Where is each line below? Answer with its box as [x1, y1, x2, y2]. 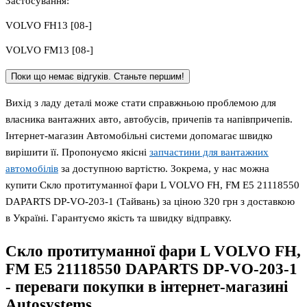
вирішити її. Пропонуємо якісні [5, 147, 149, 158]
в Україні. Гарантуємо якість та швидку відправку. [5, 212, 232, 224]
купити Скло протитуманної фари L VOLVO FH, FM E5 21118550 [5, 180, 299, 191]
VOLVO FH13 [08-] [5, 20, 92, 32]
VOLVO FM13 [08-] [5, 45, 93, 56]
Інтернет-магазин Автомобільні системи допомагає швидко [5, 130, 273, 142]
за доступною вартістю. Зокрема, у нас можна [58, 163, 269, 175]
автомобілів [5, 163, 58, 175]
